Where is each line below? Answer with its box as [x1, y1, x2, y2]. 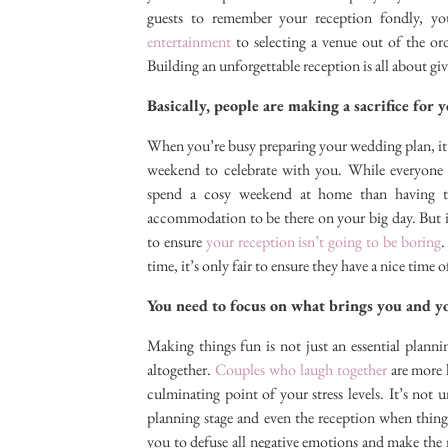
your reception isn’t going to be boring [205, 231, 441, 253]
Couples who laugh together [214, 359, 387, 381]
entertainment [147, 31, 231, 53]
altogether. [147, 359, 215, 381]
